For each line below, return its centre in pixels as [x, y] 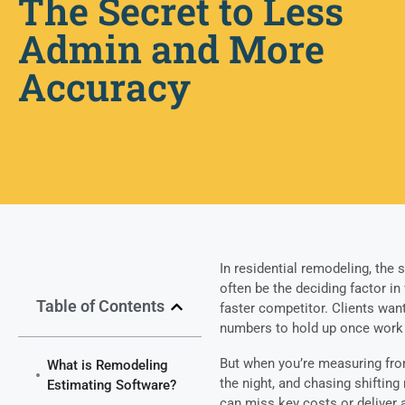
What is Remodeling [108, 366]
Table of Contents [100, 306]
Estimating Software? [112, 386]
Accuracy [109, 86]
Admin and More [171, 48]
